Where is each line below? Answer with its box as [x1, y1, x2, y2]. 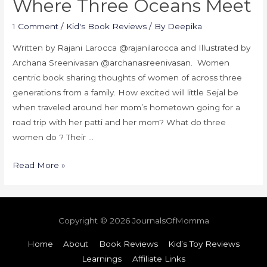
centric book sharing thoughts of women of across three [13, 72, 243, 82]
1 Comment [13, 21, 59, 32]
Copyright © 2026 [58, 216, 132, 226]
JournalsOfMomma [132, 216, 209, 226]
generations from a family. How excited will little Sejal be [13, 87, 239, 97]
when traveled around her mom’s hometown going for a [13, 102, 241, 112]
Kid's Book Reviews [66, 21, 147, 32]
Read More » [13, 160, 66, 170]
